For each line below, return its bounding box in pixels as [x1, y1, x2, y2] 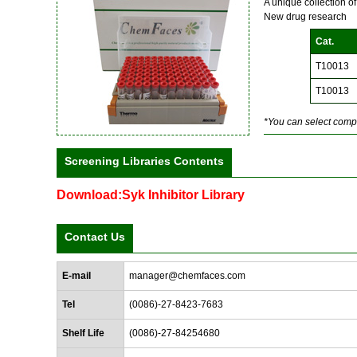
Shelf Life [62, 328, 104, 339]
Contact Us [65, 230, 125, 243]
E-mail [62, 270, 91, 281]
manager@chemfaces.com [129, 270, 245, 281]
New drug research [264, 11, 347, 22]
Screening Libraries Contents [65, 155, 224, 167]
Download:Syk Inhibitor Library [57, 188, 245, 202]
